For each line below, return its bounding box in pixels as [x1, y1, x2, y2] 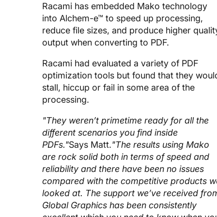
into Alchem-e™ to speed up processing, [42, 13, 203, 23]
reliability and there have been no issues [42, 163, 204, 174]
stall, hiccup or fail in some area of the [42, 82, 195, 93]
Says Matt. [69, 139, 111, 150]
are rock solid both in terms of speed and [42, 151, 209, 162]
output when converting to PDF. [42, 37, 169, 47]
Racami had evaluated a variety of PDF [42, 58, 198, 68]
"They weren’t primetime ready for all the [42, 115, 209, 125]
